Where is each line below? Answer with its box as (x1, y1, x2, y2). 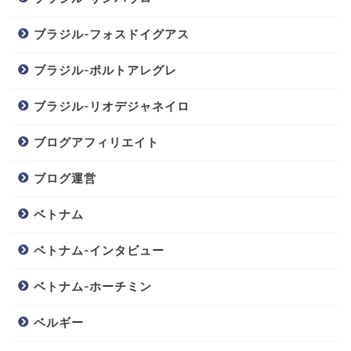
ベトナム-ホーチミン (34, 279, 152, 295)
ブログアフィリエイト (34, 135, 159, 150)
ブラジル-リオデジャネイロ (34, 99, 190, 114)
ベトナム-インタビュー (34, 243, 165, 259)
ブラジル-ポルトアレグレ (34, 63, 177, 78)
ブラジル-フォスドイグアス (34, 27, 190, 42)
